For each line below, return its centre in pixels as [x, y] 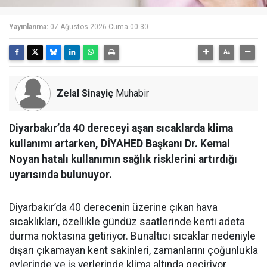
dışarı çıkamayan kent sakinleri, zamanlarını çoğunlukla [133, 251]
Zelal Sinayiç [85, 94]
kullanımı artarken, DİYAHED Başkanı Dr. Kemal [119, 144]
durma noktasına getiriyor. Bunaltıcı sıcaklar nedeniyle [132, 236]
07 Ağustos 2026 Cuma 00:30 [99, 27]
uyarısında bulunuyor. [60, 175]
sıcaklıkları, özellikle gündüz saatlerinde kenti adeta [127, 222]
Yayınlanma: [29, 27]
